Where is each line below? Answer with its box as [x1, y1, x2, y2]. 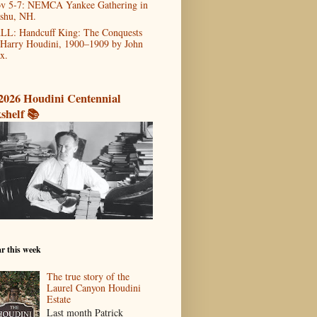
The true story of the [47, 269, 130, 283]
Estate [47, 292, 71, 306]
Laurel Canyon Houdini [47, 280, 142, 294]
